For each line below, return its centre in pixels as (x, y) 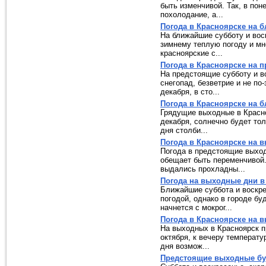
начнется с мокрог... (196, 208)
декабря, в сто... (190, 92)
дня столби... (184, 130)
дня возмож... (185, 246)
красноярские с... (191, 53)
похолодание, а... (192, 15)
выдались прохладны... (203, 169)
